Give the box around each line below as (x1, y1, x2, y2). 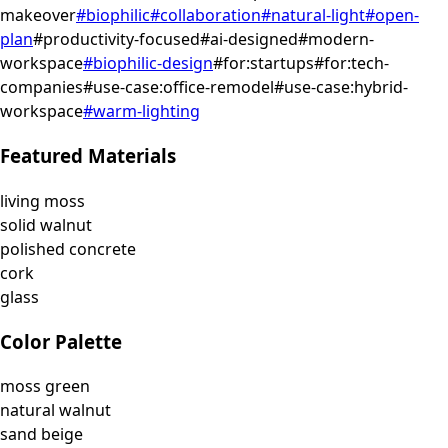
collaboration (160, 4, 261, 27)
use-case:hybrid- (284, 76, 408, 99)
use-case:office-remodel (93, 76, 274, 99)
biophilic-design (93, 52, 213, 75)
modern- (308, 28, 374, 51)
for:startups (223, 52, 314, 75)
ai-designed (210, 28, 298, 51)
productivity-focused (43, 28, 200, 51)
